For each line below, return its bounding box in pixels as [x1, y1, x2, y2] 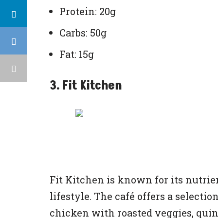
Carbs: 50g [59, 26, 107, 39]
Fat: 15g [59, 48, 94, 60]
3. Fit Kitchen [50, 77, 122, 94]
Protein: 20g [59, 5, 116, 18]
